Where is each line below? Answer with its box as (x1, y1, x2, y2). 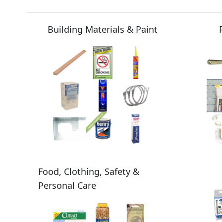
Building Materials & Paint (48, 23, 158, 35)
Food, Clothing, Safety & (38, 165, 139, 177)
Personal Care (38, 179, 96, 191)
